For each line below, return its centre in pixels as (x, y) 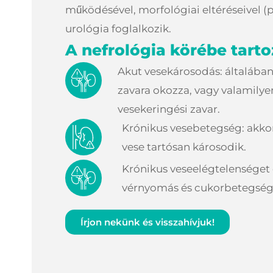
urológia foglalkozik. (118, 28)
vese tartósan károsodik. (184, 147)
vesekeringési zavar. (168, 109)
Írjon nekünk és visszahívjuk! (147, 222)
